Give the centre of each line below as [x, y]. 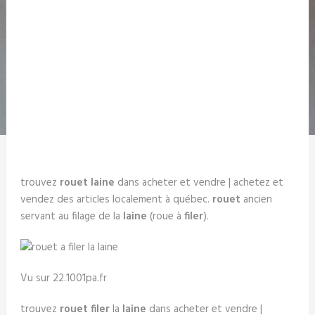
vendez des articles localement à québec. [116, 200]
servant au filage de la [71, 217]
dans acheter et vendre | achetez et [199, 183]
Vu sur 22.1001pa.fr [63, 278]
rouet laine [87, 183]
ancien [256, 200]
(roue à [165, 217]
